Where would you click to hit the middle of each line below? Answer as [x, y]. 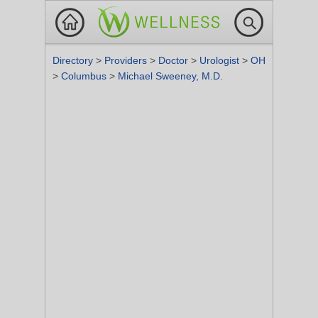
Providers [127, 60]
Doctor [175, 60]
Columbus [85, 76]
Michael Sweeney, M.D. [170, 76]
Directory [74, 60]
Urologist [221, 60]
